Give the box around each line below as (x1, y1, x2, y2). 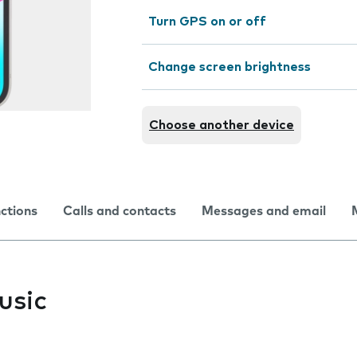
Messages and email (202, 205, 326, 218)
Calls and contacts (63, 205, 176, 218)
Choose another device (149, 119, 294, 131)
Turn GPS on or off (148, 15, 266, 28)
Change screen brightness (148, 61, 311, 73)
